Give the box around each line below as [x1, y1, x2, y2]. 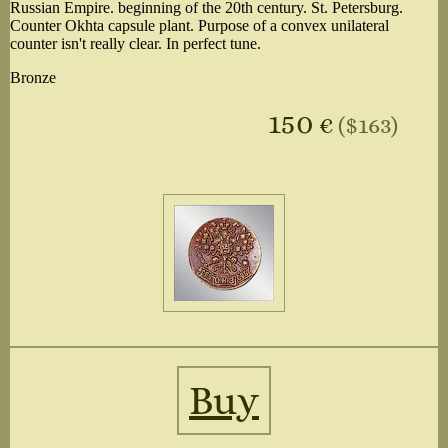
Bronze [10, 69, 56, 87]
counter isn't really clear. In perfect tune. [10, 35, 261, 53]
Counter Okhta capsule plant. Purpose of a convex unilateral [10, 17, 389, 35]
